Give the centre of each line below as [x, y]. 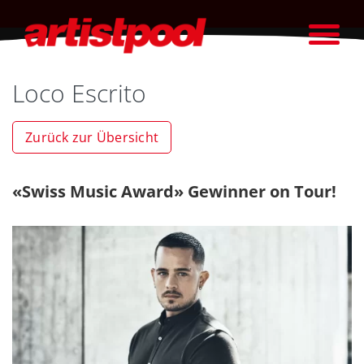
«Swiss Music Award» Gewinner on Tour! [174, 191]
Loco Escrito [79, 93]
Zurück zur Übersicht [92, 137]
